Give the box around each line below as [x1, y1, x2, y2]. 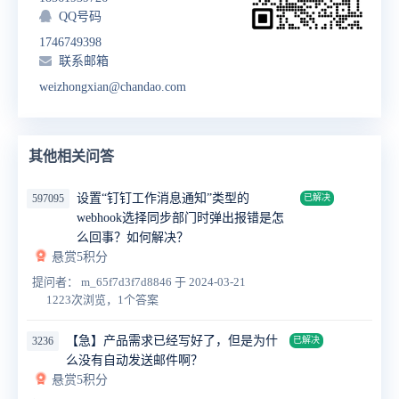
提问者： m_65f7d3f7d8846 [32, 275, 175, 289]
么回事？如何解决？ [77, 231, 189, 245]
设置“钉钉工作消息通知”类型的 [77, 191, 249, 206]
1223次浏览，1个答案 [46, 293, 159, 307]
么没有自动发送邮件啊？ [66, 354, 203, 368]
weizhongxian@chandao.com [39, 80, 186, 94]
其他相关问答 [28, 149, 114, 165]
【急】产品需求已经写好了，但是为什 [66, 334, 278, 348]
